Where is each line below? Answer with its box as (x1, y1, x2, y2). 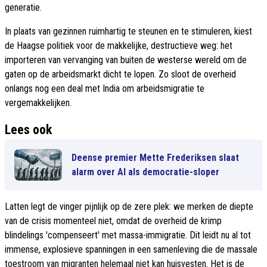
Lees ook (5, 122, 52, 138)
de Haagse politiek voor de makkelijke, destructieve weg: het (5, 40, 232, 52)
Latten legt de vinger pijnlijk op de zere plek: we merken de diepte (5, 201, 253, 213)
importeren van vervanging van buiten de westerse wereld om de (5, 54, 247, 66)
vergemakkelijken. (5, 97, 72, 109)
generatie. (5, 2, 42, 14)
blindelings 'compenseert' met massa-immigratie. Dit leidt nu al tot (5, 229, 251, 241)
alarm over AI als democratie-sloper (72, 166, 219, 178)
